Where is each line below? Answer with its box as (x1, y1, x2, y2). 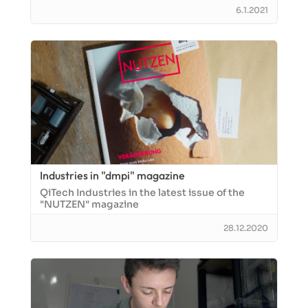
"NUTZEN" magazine (40, 198, 139, 210)
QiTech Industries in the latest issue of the (40, 186, 245, 199)
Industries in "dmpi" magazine (40, 168, 185, 182)
